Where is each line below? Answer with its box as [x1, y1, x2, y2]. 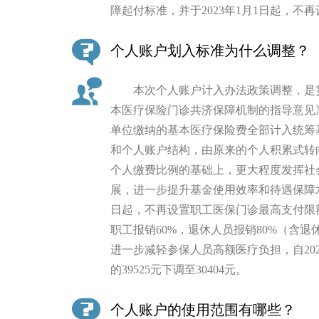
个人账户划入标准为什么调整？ [110, 42, 310, 58]
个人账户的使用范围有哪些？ [110, 301, 296, 318]
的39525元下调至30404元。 [110, 263, 247, 276]
